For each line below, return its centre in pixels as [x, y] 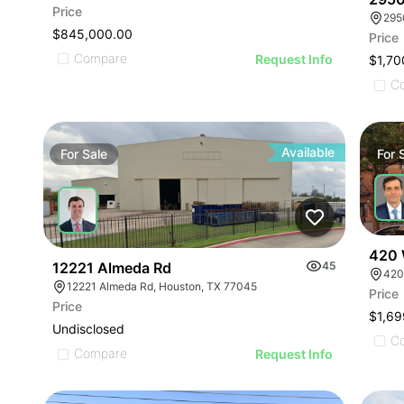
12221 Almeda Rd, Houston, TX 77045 [162, 287]
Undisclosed [88, 329]
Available [308, 152]
